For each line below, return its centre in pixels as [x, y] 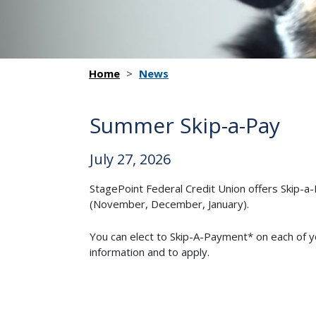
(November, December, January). [169, 204]
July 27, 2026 [130, 159]
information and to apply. [151, 252]
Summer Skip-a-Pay [185, 126]
